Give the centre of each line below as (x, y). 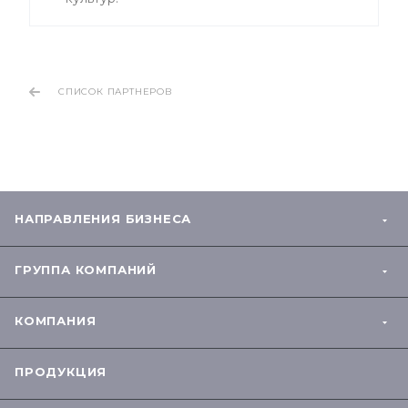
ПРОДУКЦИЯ (61, 372)
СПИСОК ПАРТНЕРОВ (116, 92)
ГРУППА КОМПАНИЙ (86, 270)
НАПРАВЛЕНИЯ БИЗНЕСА (103, 219)
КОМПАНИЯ (56, 321)
